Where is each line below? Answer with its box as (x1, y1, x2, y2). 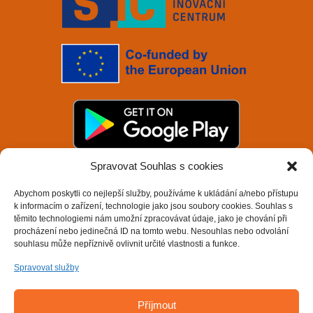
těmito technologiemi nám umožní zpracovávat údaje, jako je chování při (14, 214, 287, 224)
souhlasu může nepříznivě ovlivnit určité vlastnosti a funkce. (14, 239, 240, 249)
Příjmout (137, 298, 176, 311)
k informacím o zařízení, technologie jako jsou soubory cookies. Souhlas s (14, 201, 293, 211)
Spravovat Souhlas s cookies (89, 160, 224, 172)
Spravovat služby (14, 263, 79, 272)
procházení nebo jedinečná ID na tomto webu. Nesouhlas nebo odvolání (14, 226, 289, 236)
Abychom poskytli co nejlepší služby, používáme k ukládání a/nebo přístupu (14, 189, 298, 198)
